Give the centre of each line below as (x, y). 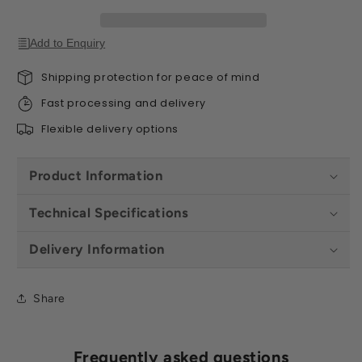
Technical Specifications (109, 212)
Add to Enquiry (68, 44)
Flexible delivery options (110, 128)
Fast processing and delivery (124, 103)
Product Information (96, 176)
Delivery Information (97, 249)
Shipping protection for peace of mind (151, 77)
